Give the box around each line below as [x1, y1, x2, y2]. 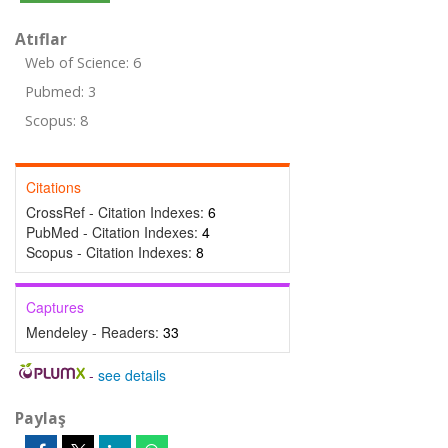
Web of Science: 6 [25, 53, 141, 72]
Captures [26, 297, 84, 317]
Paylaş [15, 407, 66, 429]
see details [97, 365, 166, 385]
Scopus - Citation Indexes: [26, 242, 196, 262]
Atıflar [15, 28, 67, 50]
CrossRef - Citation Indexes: [26, 202, 208, 222]
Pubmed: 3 [25, 82, 96, 101]
